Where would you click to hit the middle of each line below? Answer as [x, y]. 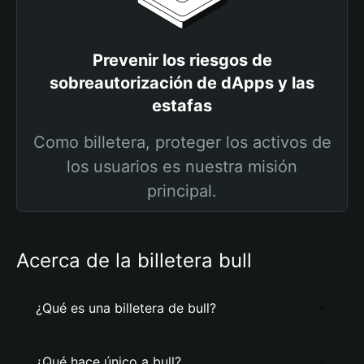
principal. [182, 191]
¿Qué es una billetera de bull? [126, 308]
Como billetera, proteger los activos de [182, 142]
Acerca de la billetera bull [134, 260]
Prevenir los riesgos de [182, 60]
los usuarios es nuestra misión [182, 167]
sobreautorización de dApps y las [182, 83]
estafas [182, 106]
